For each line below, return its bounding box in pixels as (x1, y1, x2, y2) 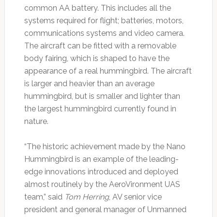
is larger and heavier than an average (24, 78, 155, 88)
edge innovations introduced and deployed (24, 167, 178, 176)
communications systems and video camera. (24, 28, 185, 38)
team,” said (24, 192, 64, 201)
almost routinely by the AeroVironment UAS (24, 179, 180, 189)
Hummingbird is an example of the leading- (24, 154, 179, 164)
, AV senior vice (108, 192, 162, 201)
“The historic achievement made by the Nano (24, 141, 186, 151)
